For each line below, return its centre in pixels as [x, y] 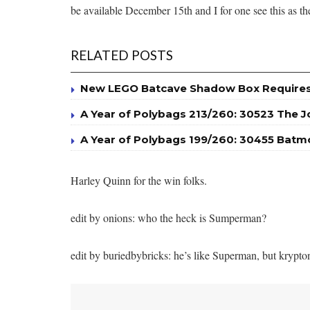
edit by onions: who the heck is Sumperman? [168, 217]
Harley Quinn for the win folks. [139, 180]
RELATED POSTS [122, 55]
